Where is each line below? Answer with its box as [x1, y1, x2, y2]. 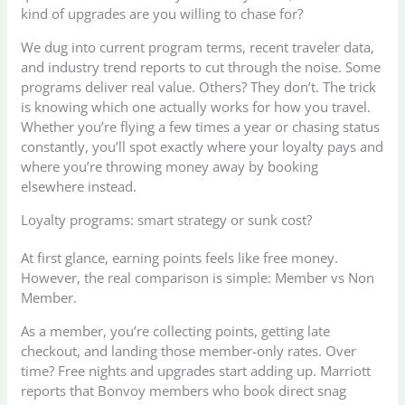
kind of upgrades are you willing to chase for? [21, 5, 304, 24]
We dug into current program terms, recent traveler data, [21, 38, 375, 57]
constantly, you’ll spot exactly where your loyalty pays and [21, 137, 384, 156]
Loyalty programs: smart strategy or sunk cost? [21, 211, 313, 230]
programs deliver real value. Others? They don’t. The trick [21, 78, 377, 97]
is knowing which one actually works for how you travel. [21, 98, 372, 117]
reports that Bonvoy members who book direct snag [21, 381, 347, 400]
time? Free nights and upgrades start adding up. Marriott [21, 362, 372, 381]
